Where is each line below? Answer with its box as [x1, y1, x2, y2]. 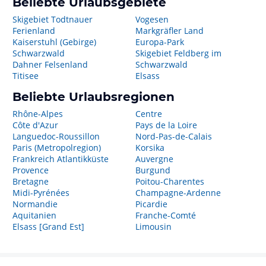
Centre [135, 108, 162, 119]
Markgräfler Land [135, 25, 204, 36]
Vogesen [135, 14, 169, 25]
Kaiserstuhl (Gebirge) [12, 36, 96, 47]
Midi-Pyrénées [12, 187, 69, 198]
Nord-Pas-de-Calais [135, 131, 212, 142]
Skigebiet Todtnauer [12, 14, 93, 25]
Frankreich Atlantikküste [12, 153, 109, 164]
